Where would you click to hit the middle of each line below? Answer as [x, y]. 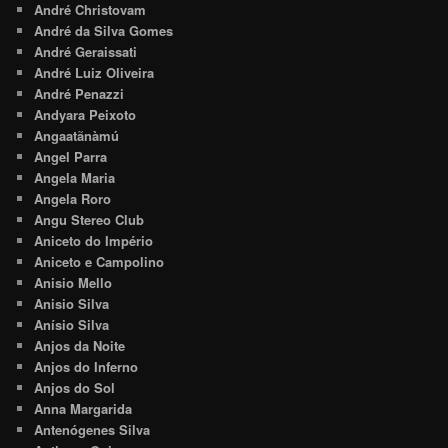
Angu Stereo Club [89, 219]
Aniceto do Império [94, 240]
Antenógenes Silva [92, 429]
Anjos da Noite [80, 345]
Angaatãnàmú [77, 135]
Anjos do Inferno [86, 366]
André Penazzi [79, 93]
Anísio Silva [72, 324]
